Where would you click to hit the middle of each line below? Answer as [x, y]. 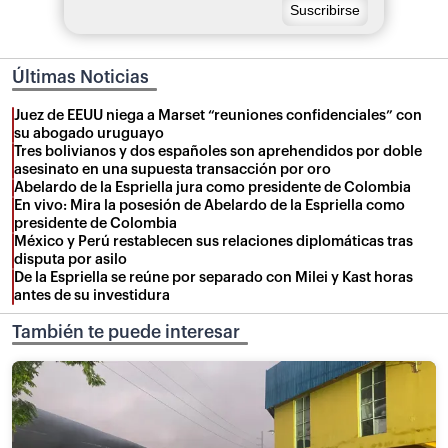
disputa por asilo [70, 259]
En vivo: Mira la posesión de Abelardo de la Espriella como [209, 205]
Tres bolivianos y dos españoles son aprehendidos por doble [218, 151]
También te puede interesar [126, 332]
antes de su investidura [92, 295]
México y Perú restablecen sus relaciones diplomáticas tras [213, 241]
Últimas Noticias [80, 78]
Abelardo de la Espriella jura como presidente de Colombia [212, 187]
